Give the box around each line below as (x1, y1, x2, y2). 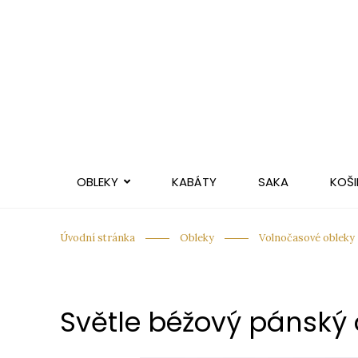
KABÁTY (171, 173, 217, 190)
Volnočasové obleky (259, 231, 355, 245)
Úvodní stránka (60, 231, 135, 245)
